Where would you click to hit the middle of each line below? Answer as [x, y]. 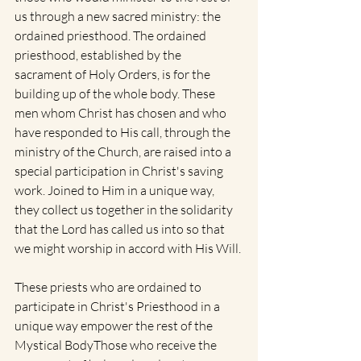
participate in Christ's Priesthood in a [118, 306]
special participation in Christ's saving [120, 171]
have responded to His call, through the [124, 132]
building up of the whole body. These [116, 93]
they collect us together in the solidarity [125, 210]
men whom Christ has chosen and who [122, 113]
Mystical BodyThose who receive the [117, 345]
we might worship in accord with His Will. [128, 248]
